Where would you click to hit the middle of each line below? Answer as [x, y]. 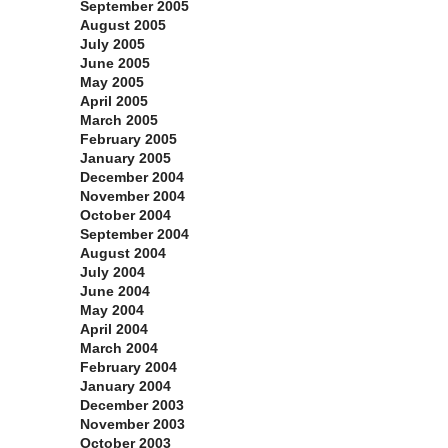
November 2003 [132, 424]
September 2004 [134, 234]
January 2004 [125, 386]
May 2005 [112, 82]
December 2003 [132, 405]
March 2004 [119, 348]
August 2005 [123, 25]
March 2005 [119, 120]
